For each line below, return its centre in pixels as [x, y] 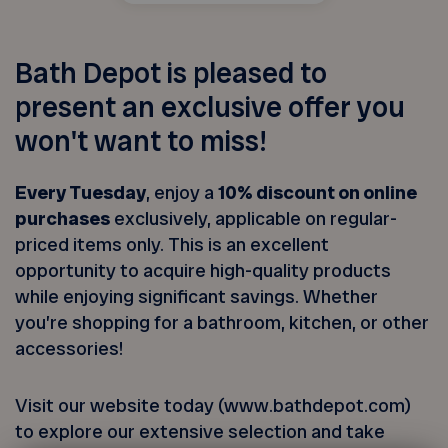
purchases [63, 219]
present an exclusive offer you [210, 108]
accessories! [70, 349]
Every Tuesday [81, 193]
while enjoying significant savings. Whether [197, 297]
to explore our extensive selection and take [200, 431]
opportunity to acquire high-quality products [203, 271]
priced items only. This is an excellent [172, 245]
